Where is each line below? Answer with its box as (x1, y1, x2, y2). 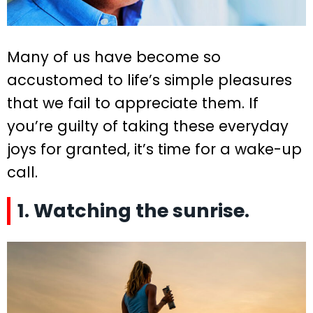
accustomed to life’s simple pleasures (7, 69, 292, 90)
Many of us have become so (7, 46, 221, 67)
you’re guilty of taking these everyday (7, 115, 289, 136)
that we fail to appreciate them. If (7, 92, 259, 113)
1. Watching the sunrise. (17, 197, 249, 224)
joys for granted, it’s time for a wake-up (7, 138, 302, 159)
